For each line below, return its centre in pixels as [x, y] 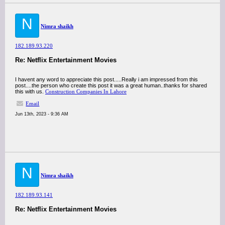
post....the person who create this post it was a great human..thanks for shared [111, 85]
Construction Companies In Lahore [86, 91]
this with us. [30, 91]
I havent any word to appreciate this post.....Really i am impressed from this [106, 79]
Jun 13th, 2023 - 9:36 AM [42, 114]
